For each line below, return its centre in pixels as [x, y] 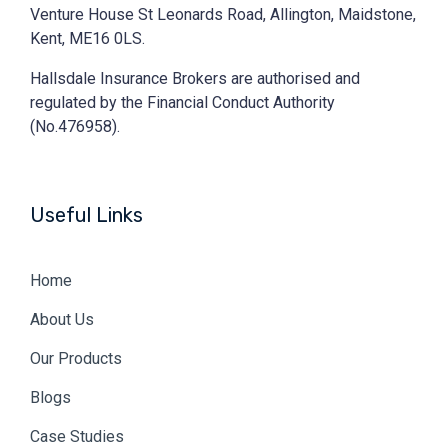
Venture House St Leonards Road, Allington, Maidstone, [223, 15]
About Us [62, 320]
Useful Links [86, 215]
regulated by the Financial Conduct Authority [182, 103]
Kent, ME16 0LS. [89, 39]
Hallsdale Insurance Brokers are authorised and [195, 79]
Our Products [76, 359]
